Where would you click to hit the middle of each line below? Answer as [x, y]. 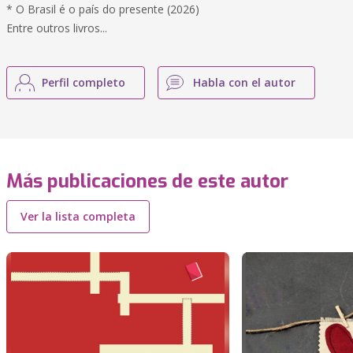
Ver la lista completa [78, 216]
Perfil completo [84, 82]
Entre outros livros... [57, 28]
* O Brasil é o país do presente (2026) [103, 9]
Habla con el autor [244, 82]
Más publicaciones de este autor [147, 181]
